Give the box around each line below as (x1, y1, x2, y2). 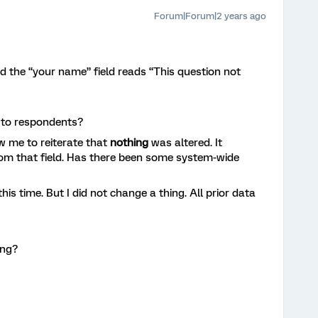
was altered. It (148, 136, 222, 149)
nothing (110, 136, 148, 149)
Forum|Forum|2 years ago (154, 10, 266, 21)
